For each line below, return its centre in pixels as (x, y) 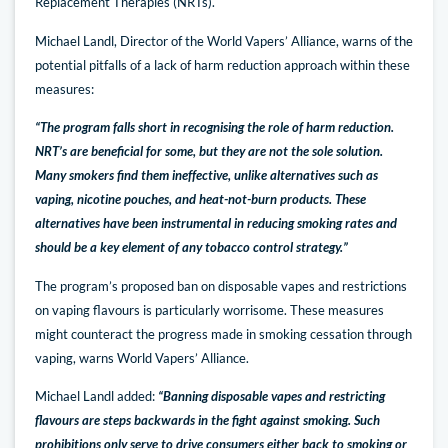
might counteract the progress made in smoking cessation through (223, 333)
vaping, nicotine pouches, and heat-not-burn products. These (200, 199)
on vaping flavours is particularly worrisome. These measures (209, 309)
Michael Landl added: (96, 395)
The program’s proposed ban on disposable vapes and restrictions (221, 285)
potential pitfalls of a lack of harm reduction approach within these (222, 64)
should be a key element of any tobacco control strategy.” (191, 247)
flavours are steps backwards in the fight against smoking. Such (207, 419)
